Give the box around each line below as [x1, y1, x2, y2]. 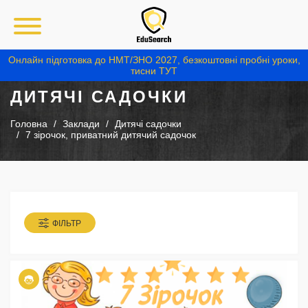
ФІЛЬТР [52, 219, 81, 229]
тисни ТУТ [131, 65, 177, 76]
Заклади [63, 118, 100, 130]
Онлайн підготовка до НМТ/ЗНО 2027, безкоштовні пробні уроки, [8, 54, 300, 65]
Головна [10, 118, 47, 130]
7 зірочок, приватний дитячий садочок [25, 129, 196, 141]
